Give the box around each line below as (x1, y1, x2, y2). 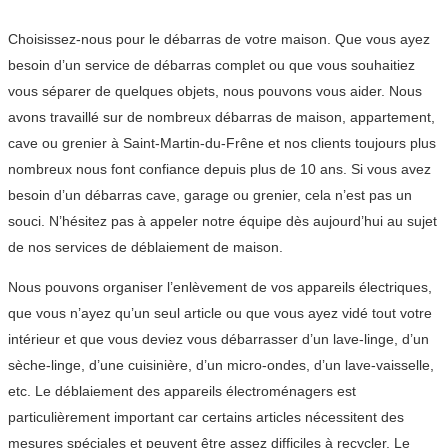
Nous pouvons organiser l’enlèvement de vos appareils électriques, (8, 278, 432, 295)
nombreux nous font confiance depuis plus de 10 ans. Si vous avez (8, 160, 431, 177)
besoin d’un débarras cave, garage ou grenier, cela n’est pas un (8, 186, 412, 203)
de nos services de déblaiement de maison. (8, 238, 283, 255)
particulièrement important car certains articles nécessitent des (8, 408, 404, 425)
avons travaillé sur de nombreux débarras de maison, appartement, (8, 108, 435, 125)
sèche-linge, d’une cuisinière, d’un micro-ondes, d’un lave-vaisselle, (8, 356, 434, 373)
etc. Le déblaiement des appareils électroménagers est (8, 382, 356, 399)
